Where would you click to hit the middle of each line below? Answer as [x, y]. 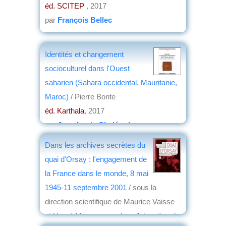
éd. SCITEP [66, 6]
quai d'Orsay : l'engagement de [96, 159]
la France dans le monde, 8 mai [97, 173]
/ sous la [142, 187]
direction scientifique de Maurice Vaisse [110, 201]
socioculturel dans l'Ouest [87, 68]
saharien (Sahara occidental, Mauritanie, [111, 82]
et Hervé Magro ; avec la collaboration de [112, 215]
